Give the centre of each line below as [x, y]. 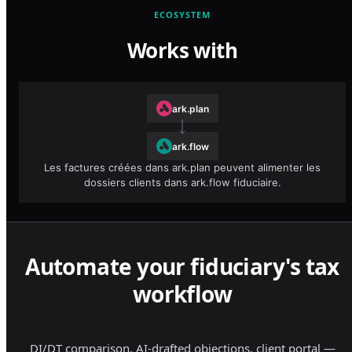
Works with [182, 51]
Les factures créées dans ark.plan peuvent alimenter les [182, 168]
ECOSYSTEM [182, 14]
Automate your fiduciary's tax [182, 267]
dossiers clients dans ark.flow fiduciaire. [182, 183]
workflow [182, 294]
